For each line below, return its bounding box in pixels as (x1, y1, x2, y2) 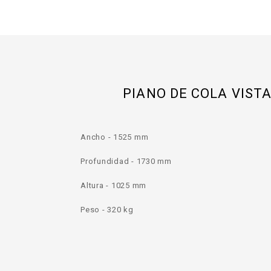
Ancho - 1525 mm (80, 132, 151, 142)
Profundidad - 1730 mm (80, 156, 174, 166)
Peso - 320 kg (80, 204, 136, 214)
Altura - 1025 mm (80, 180, 149, 190)
